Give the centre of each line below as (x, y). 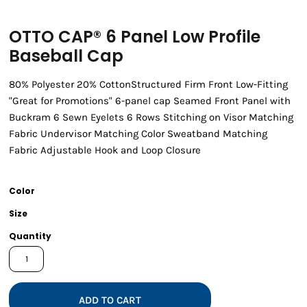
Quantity (30, 236)
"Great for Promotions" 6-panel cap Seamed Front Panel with (150, 101)
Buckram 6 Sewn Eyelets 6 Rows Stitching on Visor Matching (151, 118)
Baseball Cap (66, 56)
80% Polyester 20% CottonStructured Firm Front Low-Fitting (148, 85)
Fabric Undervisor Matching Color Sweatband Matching (138, 134)
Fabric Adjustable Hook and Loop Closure (105, 150)
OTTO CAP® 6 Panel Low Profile (135, 37)
